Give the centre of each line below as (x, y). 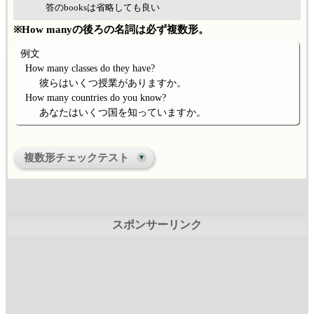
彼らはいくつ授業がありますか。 (113, 83)
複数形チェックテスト (76, 158)
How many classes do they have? (90, 69)
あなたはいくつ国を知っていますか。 (123, 113)
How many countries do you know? (95, 98)
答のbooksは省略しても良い (102, 7)
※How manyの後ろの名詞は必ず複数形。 (111, 29)
